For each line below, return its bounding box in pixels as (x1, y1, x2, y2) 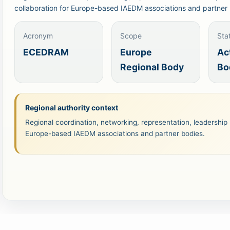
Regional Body (120, 61, 184, 72)
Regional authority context (25, 103, 118, 112)
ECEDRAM (23, 46, 69, 57)
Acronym (23, 31, 53, 41)
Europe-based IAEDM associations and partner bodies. (25, 129, 205, 138)
